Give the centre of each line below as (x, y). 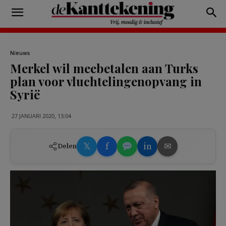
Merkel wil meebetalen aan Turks (104, 68)
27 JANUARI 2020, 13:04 (41, 116)
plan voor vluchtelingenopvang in (106, 81)
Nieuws (20, 53)
